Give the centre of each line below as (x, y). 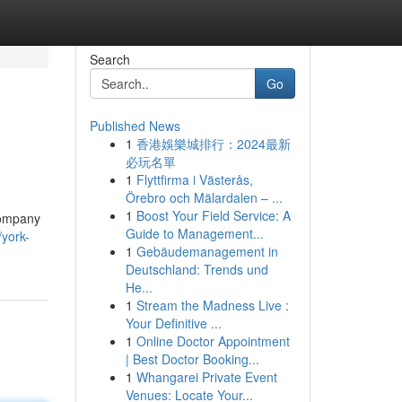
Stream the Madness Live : (212, 305)
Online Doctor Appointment (213, 341)
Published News (135, 126)
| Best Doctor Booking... (192, 359)
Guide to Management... (194, 233)
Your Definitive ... (173, 323)
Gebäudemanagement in (207, 251)
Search (109, 59)
